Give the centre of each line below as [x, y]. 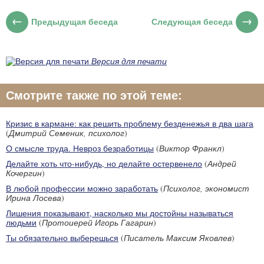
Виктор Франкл [190, 148]
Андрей [222, 163]
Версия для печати [129, 61]
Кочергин [24, 173]
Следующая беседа [192, 22]
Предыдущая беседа [74, 22]
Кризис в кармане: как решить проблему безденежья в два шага [130, 123]
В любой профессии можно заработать [82, 188]
